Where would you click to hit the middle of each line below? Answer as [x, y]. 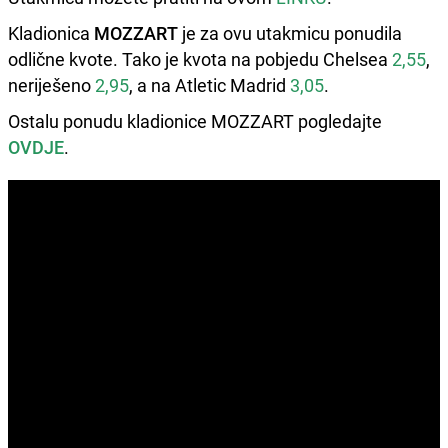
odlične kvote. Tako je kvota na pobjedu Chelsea [200, 58]
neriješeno [51, 84]
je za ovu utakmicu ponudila [290, 32]
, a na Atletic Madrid [209, 84]
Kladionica [49, 32]
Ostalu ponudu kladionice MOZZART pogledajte [195, 120]
